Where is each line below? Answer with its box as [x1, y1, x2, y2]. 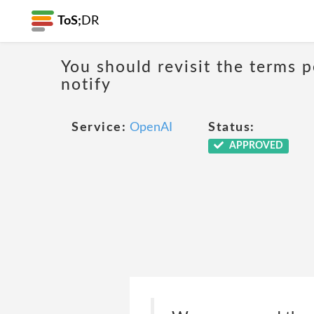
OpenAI [130, 121, 172, 134]
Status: [208, 121, 255, 134]
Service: [71, 121, 126, 134]
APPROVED [226, 141, 283, 151]
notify [61, 76, 111, 93]
